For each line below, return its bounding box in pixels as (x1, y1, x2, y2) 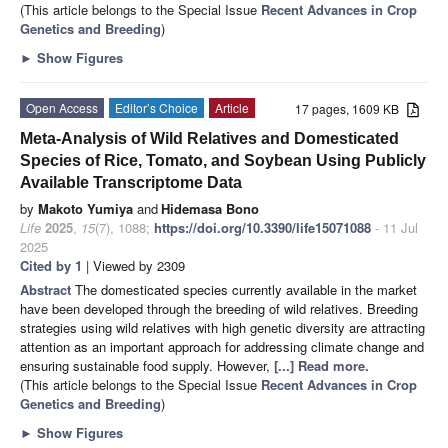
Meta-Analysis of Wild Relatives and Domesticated (20, 130, 399, 148)
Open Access (26, 99, 98, 117)
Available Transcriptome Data (20, 174, 242, 192)
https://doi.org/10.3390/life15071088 (154, 218, 371, 238)
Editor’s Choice (115, 99, 198, 117)
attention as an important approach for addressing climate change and (20, 337, 424, 357)
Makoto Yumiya (38, 199, 133, 219)
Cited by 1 (20, 256, 82, 276)
